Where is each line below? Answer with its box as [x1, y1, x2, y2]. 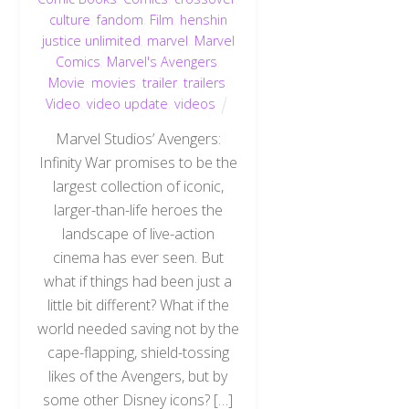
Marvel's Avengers [107, 52, 218, 70]
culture [48, 10, 90, 28]
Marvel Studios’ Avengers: [55, 129, 221, 150]
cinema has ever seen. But [52, 247, 224, 268]
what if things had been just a [44, 271, 233, 292]
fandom [96, 10, 143, 28]
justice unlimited [41, 31, 141, 49]
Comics [56, 52, 101, 70]
